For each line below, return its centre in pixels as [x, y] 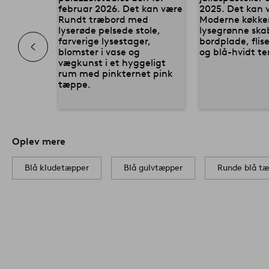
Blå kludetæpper [57, 168]
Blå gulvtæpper [153, 168]
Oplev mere [39, 142]
